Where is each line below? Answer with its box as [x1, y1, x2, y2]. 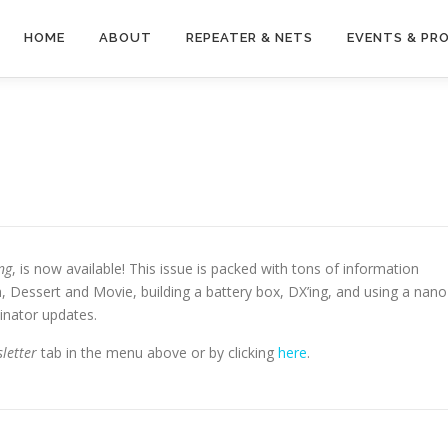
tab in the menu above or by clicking [37, 342, 278, 362]
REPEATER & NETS [186, 30, 313, 45]
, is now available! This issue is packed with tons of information [12, 258, 419, 278]
